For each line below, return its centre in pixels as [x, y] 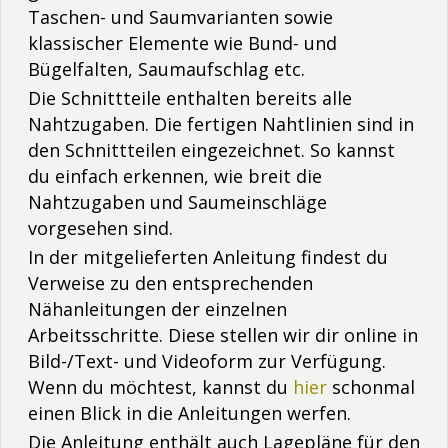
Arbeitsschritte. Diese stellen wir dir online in [223, 334]
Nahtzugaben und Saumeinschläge [177, 201]
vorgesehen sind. [100, 227]
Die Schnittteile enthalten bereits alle [190, 97]
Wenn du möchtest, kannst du [160, 386]
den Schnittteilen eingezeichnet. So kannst [211, 149]
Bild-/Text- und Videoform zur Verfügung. [207, 360]
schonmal [371, 386]
